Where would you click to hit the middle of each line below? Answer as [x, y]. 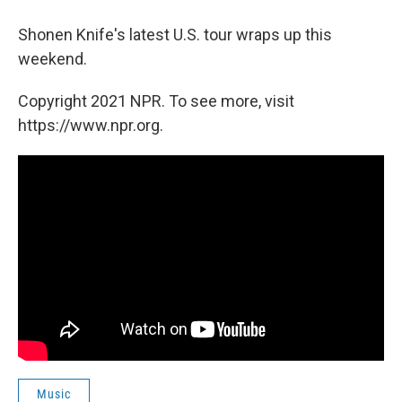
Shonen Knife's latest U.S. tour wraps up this [175, 34]
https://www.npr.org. [91, 125]
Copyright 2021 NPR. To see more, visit [156, 100]
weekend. [52, 58]
